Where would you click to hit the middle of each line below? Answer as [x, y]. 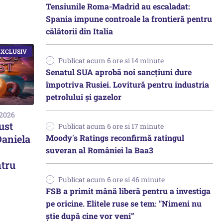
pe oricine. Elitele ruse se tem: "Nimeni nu [124, 203]
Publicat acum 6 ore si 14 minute [111, 60]
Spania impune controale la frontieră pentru [129, 19]
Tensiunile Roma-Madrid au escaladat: [118, 6]
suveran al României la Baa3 [100, 150]
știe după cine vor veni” [90, 216]
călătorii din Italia [79, 31]
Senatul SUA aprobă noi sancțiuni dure [119, 72]
